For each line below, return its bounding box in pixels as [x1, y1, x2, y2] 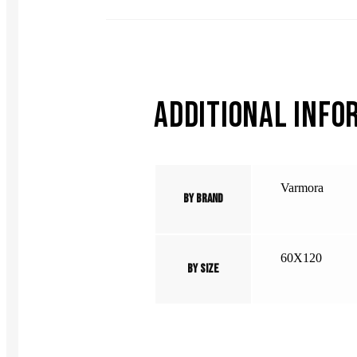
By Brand [183, 191, 223, 207]
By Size [187, 261, 219, 277]
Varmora [280, 181, 324, 195]
